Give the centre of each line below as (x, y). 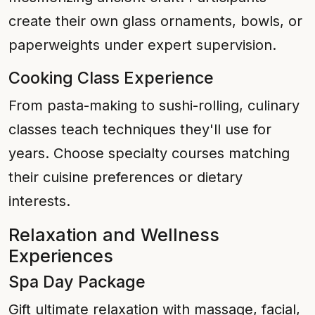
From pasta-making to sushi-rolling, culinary (154, 105)
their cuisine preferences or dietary (126, 177)
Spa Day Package (77, 282)
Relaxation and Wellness (114, 235)
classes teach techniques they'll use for (140, 129)
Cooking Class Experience (111, 78)
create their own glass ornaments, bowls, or (155, 21)
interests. (39, 201)
